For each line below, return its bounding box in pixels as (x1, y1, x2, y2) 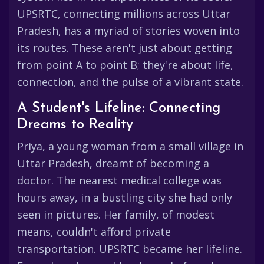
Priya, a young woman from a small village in (17, 139, 243, 153)
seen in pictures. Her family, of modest (17, 207, 214, 222)
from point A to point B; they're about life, (17, 58, 233, 72)
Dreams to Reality (17, 118, 133, 132)
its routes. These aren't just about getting (17, 41, 232, 55)
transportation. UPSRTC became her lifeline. (17, 242, 242, 256)
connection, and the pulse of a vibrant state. (17, 75, 243, 89)
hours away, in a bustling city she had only (17, 190, 232, 204)
